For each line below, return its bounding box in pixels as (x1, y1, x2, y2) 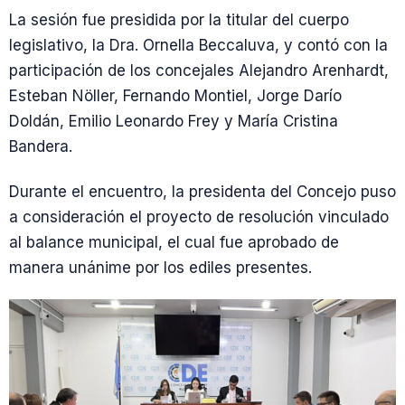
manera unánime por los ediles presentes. (9, 258, 312, 277)
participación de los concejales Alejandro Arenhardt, (9, 61, 389, 80)
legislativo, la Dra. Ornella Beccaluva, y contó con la (9, 36, 388, 55)
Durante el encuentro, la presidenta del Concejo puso (9, 182, 396, 201)
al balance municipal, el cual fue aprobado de (9, 232, 339, 251)
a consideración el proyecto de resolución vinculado (9, 207, 389, 226)
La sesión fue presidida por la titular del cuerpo (9, 11, 349, 30)
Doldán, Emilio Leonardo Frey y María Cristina (9, 112, 338, 131)
